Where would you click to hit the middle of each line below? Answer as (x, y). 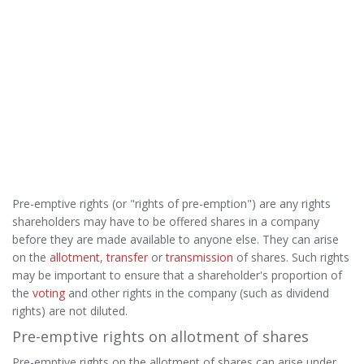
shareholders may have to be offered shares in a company (166, 221)
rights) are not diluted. (70, 311)
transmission (199, 257)
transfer (127, 257)
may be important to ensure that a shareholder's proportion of (177, 275)
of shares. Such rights (291, 257)
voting (49, 293)
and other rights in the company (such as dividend (197, 293)
